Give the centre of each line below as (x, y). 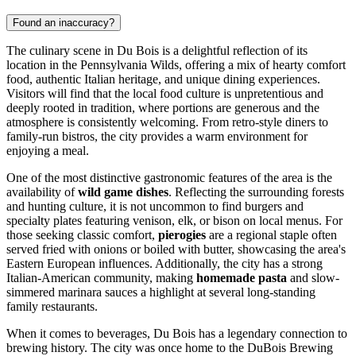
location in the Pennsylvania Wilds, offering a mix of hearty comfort (176, 65)
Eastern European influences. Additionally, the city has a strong (164, 264)
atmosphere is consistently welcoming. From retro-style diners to (167, 122)
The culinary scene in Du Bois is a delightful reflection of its (157, 51)
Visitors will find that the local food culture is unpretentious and (165, 94)
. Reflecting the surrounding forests (256, 192)
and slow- (313, 278)
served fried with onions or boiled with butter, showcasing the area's (176, 250)
